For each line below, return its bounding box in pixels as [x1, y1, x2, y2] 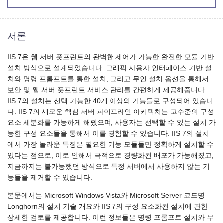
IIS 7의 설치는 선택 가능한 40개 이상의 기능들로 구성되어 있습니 [7, 97, 213, 105]
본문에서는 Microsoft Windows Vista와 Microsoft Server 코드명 [7, 191, 205, 199]
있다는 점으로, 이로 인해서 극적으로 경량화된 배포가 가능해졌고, [7, 152, 214, 160]
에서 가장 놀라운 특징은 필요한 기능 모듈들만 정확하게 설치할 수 [7, 141, 214, 149]
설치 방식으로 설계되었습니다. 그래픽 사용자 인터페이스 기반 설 [7, 64, 212, 72]
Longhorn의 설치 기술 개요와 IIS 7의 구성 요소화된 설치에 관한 [7, 202, 208, 210]
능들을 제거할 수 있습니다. [7, 174, 92, 182]
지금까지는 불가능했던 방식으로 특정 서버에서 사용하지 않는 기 [7, 163, 210, 171]
